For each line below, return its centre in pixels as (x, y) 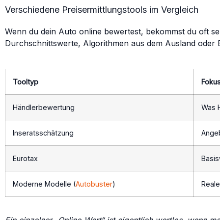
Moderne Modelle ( (44, 184)
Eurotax (25, 158)
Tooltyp (26, 82)
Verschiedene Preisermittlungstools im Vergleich (102, 10)
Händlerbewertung (44, 107)
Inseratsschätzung (43, 133)
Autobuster (94, 184)
